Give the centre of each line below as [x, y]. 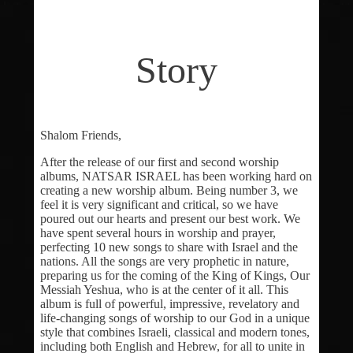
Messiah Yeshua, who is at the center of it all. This [164, 290]
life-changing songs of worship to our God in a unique [175, 318]
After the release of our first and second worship [159, 162]
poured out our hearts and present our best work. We [170, 219]
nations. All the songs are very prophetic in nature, [164, 262]
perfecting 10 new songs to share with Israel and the [169, 247]
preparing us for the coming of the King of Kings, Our [175, 276]
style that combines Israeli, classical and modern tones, [175, 333]
